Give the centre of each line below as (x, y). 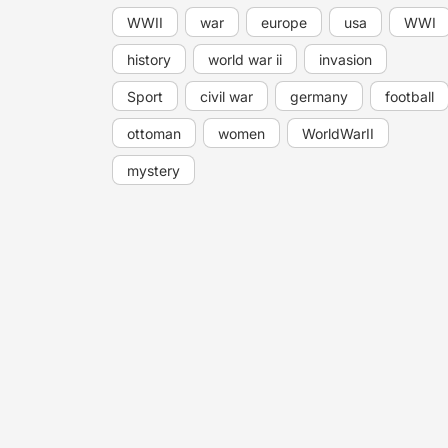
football (409, 96)
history (149, 59)
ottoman (154, 133)
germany (319, 96)
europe (284, 22)
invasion (345, 59)
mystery (153, 170)
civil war (226, 96)
